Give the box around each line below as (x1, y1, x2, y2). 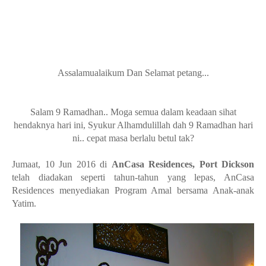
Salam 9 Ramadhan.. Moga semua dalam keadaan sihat (30, 107, 236, 118)
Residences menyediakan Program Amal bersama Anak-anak (12, 185, 254, 196)
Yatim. (12, 198, 36, 209)
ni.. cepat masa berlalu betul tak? (72, 133, 194, 144)
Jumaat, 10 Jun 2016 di (12, 159, 112, 170)
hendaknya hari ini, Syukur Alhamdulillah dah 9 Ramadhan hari (13, 120, 253, 131)
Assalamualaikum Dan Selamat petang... (57, 68, 209, 78)
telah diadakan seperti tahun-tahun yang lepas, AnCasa (12, 172, 254, 183)
